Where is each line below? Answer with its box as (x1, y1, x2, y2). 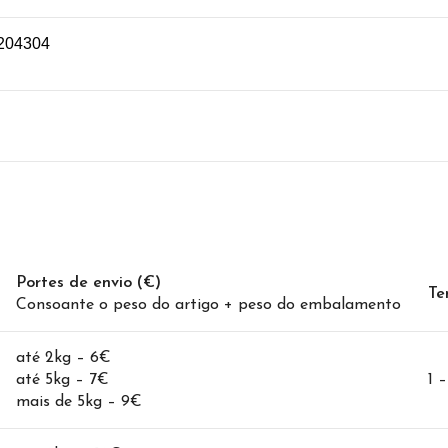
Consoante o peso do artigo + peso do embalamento (16, 297, 401, 313)
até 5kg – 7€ (16, 372, 109, 388)
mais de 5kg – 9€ (16, 394, 142, 410)
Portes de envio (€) (16, 275, 161, 291)
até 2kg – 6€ (16, 350, 111, 366)
